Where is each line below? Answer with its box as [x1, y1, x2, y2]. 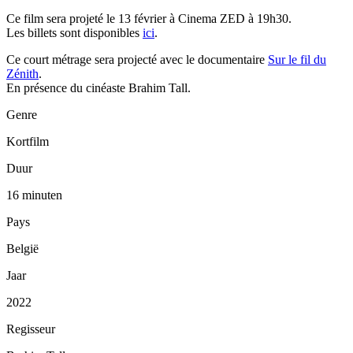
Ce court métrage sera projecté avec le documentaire [6, 53, 268, 67]
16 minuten [6, 188, 62, 203]
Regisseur [6, 322, 55, 336]
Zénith [6, 67, 39, 81]
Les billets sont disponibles [6, 26, 143, 40]
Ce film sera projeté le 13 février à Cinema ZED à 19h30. [6, 12, 292, 26]
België [6, 242, 39, 256]
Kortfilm [6, 135, 49, 149]
